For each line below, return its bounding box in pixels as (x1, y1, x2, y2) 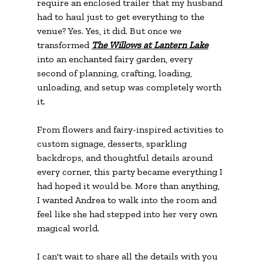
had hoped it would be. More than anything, (36, 180, 222, 192)
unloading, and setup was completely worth (36, 82, 224, 93)
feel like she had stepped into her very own (36, 208, 220, 220)
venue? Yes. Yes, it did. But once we (36, 25, 184, 37)
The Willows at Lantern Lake (91, 39, 208, 51)
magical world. (36, 222, 99, 234)
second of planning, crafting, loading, (36, 68, 194, 79)
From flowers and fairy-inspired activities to (36, 124, 226, 136)
